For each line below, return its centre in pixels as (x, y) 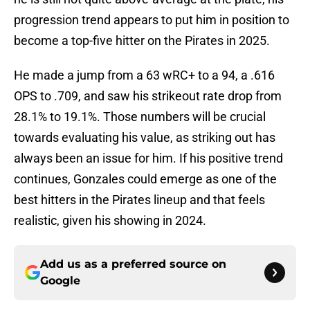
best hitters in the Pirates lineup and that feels (139, 200)
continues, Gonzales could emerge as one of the (145, 179)
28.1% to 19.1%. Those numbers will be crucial (140, 117)
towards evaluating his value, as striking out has (145, 138)
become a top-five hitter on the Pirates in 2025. (142, 41)
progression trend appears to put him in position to (152, 20)
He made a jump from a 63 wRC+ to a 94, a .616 (144, 75)
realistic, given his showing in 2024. (110, 221)
